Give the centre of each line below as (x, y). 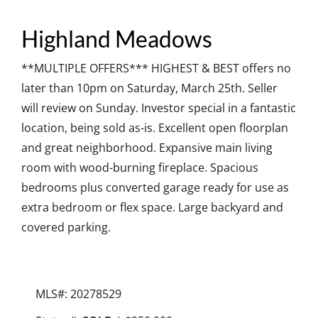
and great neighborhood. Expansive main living (147, 148)
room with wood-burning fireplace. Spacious (140, 168)
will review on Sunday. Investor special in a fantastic (159, 108)
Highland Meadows (117, 38)
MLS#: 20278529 (78, 294)
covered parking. (66, 227)
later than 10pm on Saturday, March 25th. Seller (149, 88)
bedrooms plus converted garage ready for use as (155, 188)
